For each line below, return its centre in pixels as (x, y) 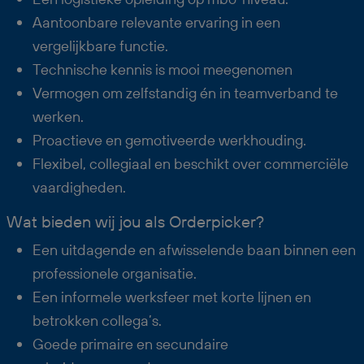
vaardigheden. (79, 187)
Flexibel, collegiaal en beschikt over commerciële (191, 163)
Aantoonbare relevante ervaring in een (156, 22)
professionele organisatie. (115, 273)
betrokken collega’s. (97, 320)
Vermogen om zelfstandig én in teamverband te (185, 93)
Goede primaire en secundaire (130, 344)
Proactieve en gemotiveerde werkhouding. (169, 140)
